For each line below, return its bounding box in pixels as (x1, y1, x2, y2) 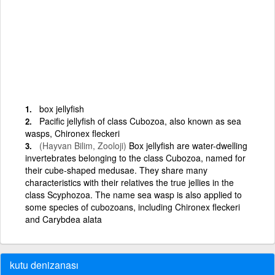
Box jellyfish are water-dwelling (126, 139, 247, 152)
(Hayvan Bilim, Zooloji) (39, 139, 126, 152)
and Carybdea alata (25, 212, 102, 225)
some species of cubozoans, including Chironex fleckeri (25, 200, 240, 213)
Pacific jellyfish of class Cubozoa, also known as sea (39, 114, 241, 127)
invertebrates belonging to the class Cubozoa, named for (25, 151, 246, 164)
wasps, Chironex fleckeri (25, 126, 120, 139)
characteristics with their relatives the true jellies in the (25, 176, 234, 188)
